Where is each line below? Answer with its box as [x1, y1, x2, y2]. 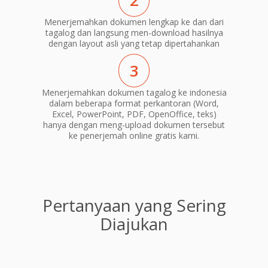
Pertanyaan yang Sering [42, 193, 226, 217]
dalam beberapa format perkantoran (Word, [49, 97, 219, 109]
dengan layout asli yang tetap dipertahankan [48, 38, 220, 50]
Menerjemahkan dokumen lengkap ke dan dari [44, 16, 224, 28]
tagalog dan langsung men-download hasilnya [45, 27, 223, 39]
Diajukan [100, 212, 168, 235]
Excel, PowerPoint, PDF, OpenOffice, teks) [51, 108, 217, 120]
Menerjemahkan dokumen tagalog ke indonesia [41, 86, 227, 98]
